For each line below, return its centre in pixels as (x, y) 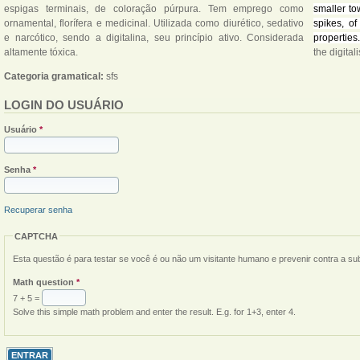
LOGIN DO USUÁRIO (64, 104)
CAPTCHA (36, 236)
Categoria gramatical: (55, 76)
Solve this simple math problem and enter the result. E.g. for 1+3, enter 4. (154, 312)
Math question (45, 282)
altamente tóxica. (41, 52)
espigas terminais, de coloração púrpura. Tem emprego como (154, 8)
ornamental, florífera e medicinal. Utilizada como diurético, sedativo (154, 23)
